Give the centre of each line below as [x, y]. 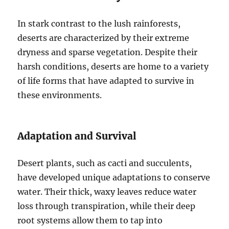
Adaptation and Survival [77, 136]
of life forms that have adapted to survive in [106, 81]
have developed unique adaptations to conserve [114, 177]
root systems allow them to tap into [90, 220]
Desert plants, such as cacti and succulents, [105, 163]
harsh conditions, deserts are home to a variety [113, 66]
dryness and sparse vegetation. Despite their [108, 52]
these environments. [60, 95]
